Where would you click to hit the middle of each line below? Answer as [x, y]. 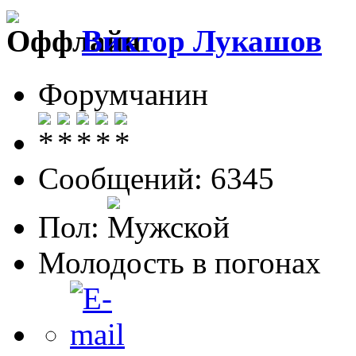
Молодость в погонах [180, 262]
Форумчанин [123, 94]
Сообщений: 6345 [156, 178]
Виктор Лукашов [202, 41]
